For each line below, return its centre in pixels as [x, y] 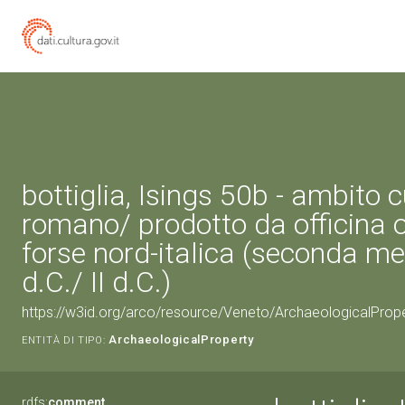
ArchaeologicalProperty [181, 339]
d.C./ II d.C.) [96, 282]
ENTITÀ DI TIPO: [64, 340]
